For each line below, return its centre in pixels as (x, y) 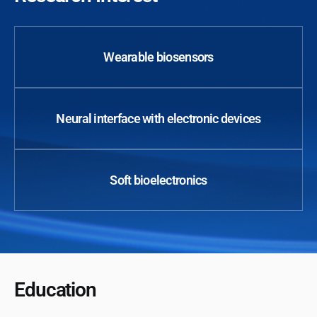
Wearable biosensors (158, 57)
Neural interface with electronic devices (158, 119)
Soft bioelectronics (158, 180)
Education (55, 290)
